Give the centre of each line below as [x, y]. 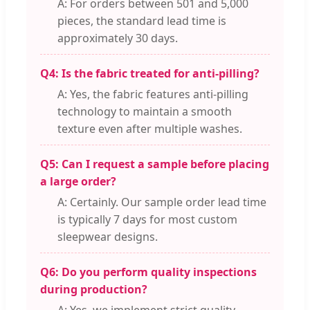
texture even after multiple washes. [150, 129]
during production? [94, 290]
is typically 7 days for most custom [147, 220]
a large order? [78, 182]
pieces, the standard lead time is [142, 21]
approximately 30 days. [118, 38]
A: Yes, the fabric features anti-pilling [153, 94]
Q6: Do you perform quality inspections [148, 272]
